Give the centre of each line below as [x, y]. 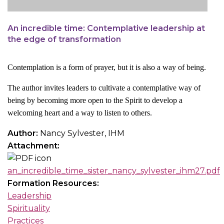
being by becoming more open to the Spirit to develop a [95, 100]
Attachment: [34, 146]
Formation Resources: [54, 183]
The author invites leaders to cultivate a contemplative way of [104, 88]
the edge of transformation [64, 39]
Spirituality [29, 208]
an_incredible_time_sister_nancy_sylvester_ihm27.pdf [114, 171]
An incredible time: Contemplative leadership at [106, 28]
